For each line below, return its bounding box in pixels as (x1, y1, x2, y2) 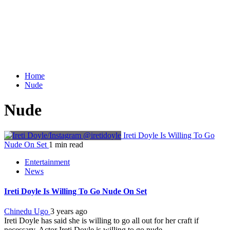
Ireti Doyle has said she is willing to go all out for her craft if (4, 216, 199, 225)
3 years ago (50, 207, 87, 216)
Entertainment (25, 157, 70, 166)
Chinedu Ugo (4, 207, 50, 216)
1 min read (49, 140, 83, 149)
